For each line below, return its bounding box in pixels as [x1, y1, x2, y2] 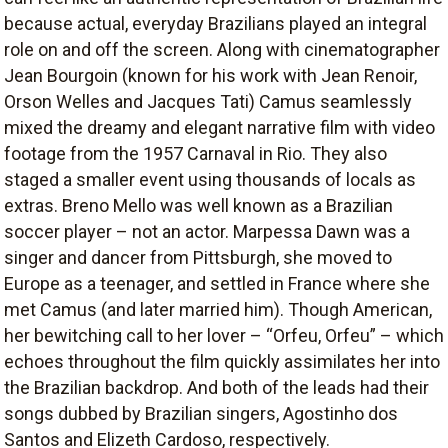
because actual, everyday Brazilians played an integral [4, 12, 427, 34]
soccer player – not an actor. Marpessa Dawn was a [4, 220, 410, 242]
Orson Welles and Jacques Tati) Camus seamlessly [4, 90, 412, 112]
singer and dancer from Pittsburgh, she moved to [4, 246, 392, 268]
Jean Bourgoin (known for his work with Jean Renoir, [4, 64, 417, 86]
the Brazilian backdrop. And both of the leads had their [4, 376, 429, 398]
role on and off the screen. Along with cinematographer [4, 38, 440, 60]
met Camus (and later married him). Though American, [4, 298, 432, 320]
